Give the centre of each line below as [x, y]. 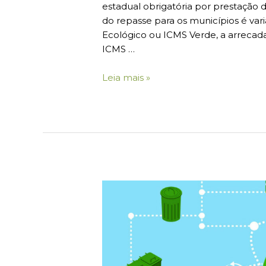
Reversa [120, 201]
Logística [122, 187]
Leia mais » [126, 78]
